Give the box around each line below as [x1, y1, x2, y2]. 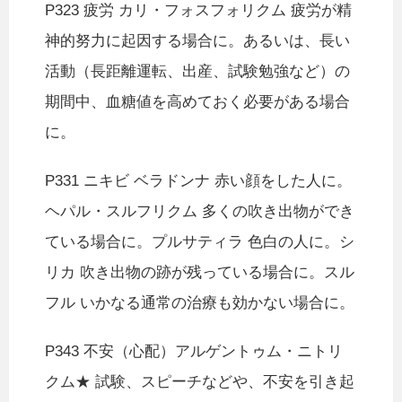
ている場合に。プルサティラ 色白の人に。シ [45, 233, 354, 251]
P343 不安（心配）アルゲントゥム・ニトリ [45, 343, 343, 361]
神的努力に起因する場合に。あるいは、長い [45, 32, 350, 50]
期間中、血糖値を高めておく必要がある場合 [45, 93, 350, 111]
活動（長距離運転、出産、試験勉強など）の [45, 63, 350, 81]
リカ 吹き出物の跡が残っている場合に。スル [45, 264, 354, 282]
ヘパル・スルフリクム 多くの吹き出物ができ [45, 203, 354, 221]
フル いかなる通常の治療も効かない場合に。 [45, 294, 354, 312]
